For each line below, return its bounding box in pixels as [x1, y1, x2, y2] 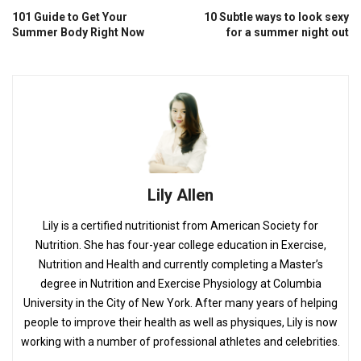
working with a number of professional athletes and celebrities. [21, 334, 340, 348]
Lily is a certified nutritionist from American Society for [43, 218, 318, 232]
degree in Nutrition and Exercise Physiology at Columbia [39, 276, 322, 290]
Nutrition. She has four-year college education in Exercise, [35, 238, 326, 251]
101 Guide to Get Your [12, 10, 127, 23]
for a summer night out [226, 25, 349, 39]
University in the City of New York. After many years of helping [23, 296, 338, 309]
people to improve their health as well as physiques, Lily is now [23, 315, 338, 329]
